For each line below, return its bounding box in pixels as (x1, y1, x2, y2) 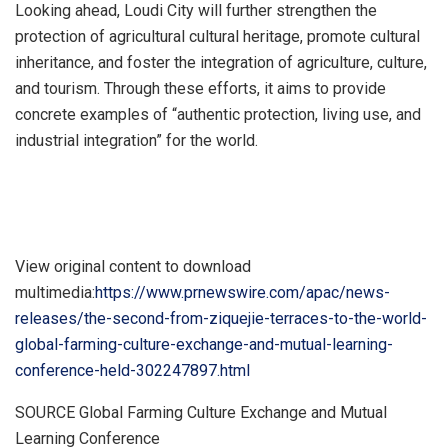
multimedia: (15, 282, 95, 302)
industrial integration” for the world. (15, 130, 258, 150)
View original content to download (15, 256, 251, 276)
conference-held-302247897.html (15, 360, 250, 380)
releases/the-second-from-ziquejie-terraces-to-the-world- (15, 308, 427, 328)
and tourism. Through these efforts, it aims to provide (15, 78, 386, 98)
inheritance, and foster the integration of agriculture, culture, (15, 52, 427, 72)
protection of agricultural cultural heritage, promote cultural (15, 26, 420, 46)
